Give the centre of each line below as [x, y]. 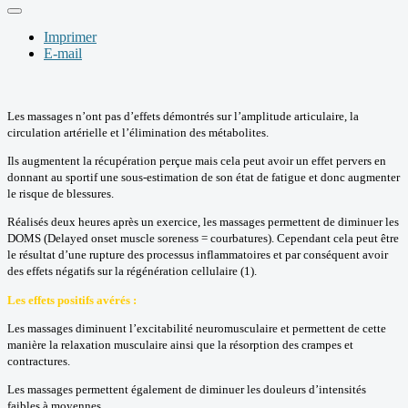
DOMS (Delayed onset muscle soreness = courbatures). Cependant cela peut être [203, 239]
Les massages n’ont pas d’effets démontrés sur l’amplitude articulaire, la [183, 116]
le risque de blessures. [61, 194]
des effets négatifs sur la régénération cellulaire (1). [132, 271]
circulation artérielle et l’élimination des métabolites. [138, 132]
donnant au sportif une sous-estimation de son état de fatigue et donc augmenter [204, 178]
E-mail [63, 53]
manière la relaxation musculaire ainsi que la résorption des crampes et [180, 345]
